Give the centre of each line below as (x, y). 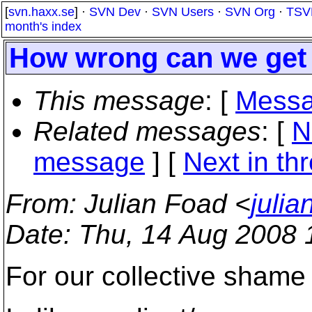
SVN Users (183, 12)
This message (119, 101)
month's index (43, 26)
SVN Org (250, 12)
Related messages (147, 131)
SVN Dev (115, 12)
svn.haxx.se (41, 12)
